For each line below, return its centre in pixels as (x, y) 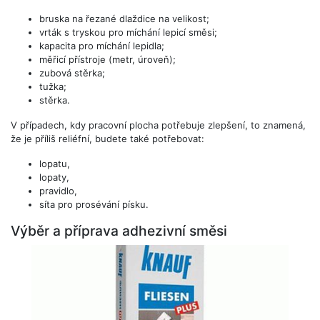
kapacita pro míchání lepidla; (102, 45)
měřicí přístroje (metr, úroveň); (107, 59)
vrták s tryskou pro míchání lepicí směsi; (128, 32)
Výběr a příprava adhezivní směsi (119, 230)
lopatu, (55, 163)
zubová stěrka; (72, 72)
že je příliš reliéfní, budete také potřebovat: (107, 138)
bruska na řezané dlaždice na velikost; (124, 18)
